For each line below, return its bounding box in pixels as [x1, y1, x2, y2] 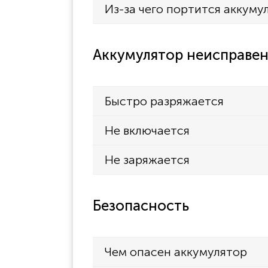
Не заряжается [105, 152, 190, 167]
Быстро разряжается [105, 93, 224, 108]
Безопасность [93, 196, 189, 214]
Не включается [105, 123, 190, 138]
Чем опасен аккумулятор [105, 244, 247, 259]
